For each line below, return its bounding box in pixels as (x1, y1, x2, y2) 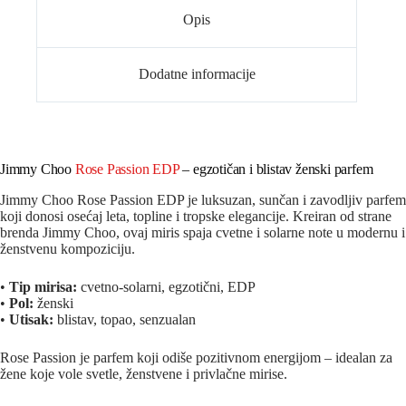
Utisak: (9, 312, 53, 328)
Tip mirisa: (9, 279, 77, 295)
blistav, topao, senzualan (53, 312, 196, 328)
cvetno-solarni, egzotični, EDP (77, 279, 256, 295)
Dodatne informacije (138, 66, 256, 82)
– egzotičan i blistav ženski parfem (179, 161, 373, 178)
